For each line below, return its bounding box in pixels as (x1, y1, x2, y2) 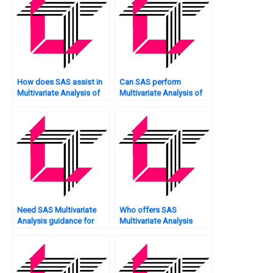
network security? (119, 99, 183, 109)
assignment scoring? (119, 227, 194, 237)
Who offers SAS (119, 205, 177, 215)
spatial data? (17, 99, 64, 109)
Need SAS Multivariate (17, 205, 96, 215)
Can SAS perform (119, 77, 181, 87)
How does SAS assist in (17, 77, 102, 87)
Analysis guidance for (17, 216, 94, 226)
